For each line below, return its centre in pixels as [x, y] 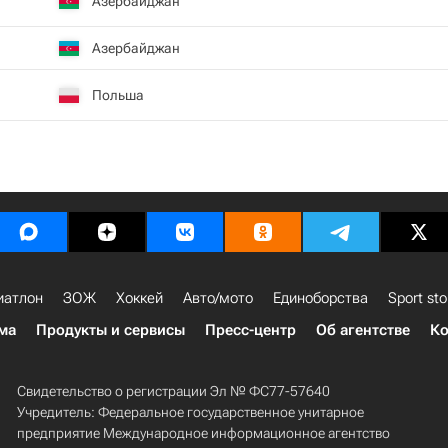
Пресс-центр [250, 330]
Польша [118, 94]
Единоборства [320, 298]
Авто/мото [218, 298]
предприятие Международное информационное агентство [203, 433]
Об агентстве [363, 330]
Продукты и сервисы [110, 330]
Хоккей [139, 298]
